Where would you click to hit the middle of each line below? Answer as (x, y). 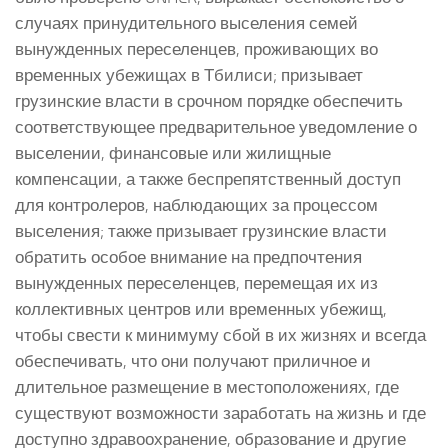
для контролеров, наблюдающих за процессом (196, 204)
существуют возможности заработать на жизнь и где (220, 412)
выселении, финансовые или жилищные (173, 152)
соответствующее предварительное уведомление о (216, 126)
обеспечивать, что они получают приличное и (193, 360)
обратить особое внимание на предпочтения (188, 256)
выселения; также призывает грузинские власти (201, 230)
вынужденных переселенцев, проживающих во (196, 48)
